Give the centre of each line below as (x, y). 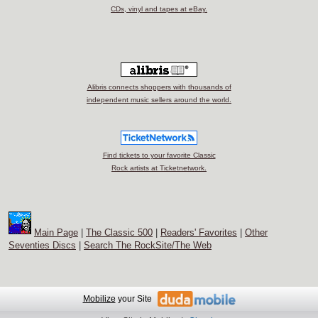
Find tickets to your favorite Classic (159, 155)
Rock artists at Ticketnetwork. (159, 168)
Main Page (56, 233)
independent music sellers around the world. (159, 100)
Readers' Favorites (199, 233)
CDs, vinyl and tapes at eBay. (159, 9)
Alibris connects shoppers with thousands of (159, 87)
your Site (133, 298)
